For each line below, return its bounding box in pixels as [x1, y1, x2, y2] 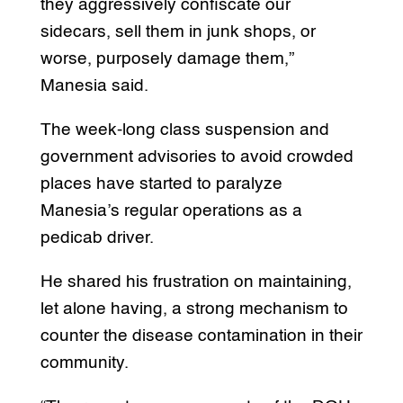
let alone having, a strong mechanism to [40, 300, 348, 318]
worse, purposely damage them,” [40, 50, 294, 68]
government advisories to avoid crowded [40, 148, 354, 166]
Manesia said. [40, 77, 148, 95]
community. [40, 354, 129, 372]
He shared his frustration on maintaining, [40, 273, 352, 291]
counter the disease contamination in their [40, 327, 363, 345]
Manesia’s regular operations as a [40, 202, 302, 220]
